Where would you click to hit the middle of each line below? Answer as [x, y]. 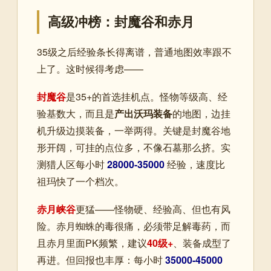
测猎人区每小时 [72, 165]
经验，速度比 [195, 165]
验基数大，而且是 [76, 114]
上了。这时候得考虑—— [90, 69]
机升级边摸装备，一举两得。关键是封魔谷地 [134, 131]
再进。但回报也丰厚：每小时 [101, 260]
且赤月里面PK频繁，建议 [92, 243]
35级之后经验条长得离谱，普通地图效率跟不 [134, 52]
